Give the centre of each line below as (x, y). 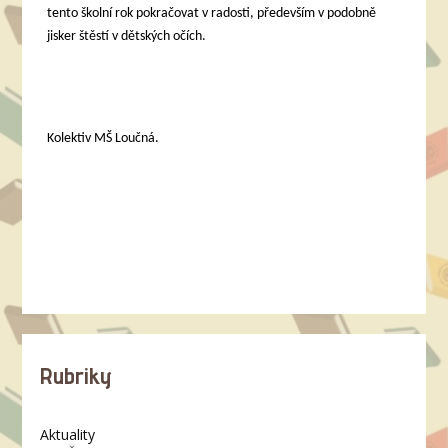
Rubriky (76, 376)
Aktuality (68, 435)
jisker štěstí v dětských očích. (127, 37)
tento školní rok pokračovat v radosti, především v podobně (212, 14)
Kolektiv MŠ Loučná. (103, 139)
